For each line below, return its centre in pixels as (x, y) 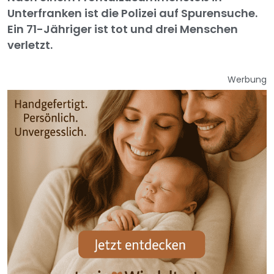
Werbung (247, 80)
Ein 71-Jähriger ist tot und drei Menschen (123, 29)
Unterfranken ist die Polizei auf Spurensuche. (132, 13)
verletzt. (30, 45)
